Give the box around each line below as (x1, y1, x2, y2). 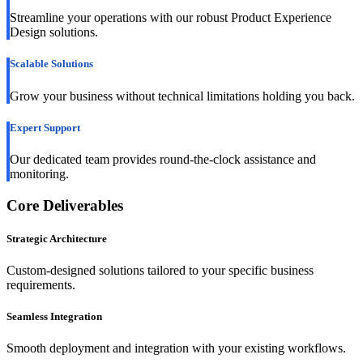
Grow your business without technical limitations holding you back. (10, 88, 355, 103)
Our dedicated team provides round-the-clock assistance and (10, 152, 316, 166)
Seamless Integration (6, 310, 102, 323)
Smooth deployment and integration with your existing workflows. (6, 341, 346, 356)
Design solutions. (10, 25, 98, 40)
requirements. (6, 277, 75, 292)
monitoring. (10, 166, 69, 181)
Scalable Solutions (10, 58, 93, 70)
